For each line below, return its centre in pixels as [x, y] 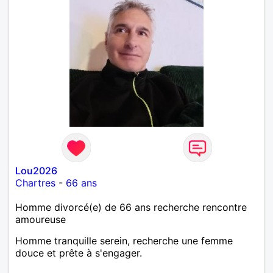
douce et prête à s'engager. [79, 253]
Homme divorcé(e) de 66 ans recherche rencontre [131, 207]
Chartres [35, 183]
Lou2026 [36, 170]
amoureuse [41, 219]
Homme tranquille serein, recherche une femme [124, 240]
